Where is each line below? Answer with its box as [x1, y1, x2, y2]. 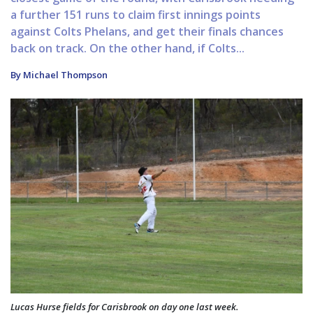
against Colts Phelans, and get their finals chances [10, 24, 284, 40]
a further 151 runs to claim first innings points [10, 7, 261, 23]
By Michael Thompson [10, 68, 108, 82]
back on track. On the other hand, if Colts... [10, 41, 245, 57]
